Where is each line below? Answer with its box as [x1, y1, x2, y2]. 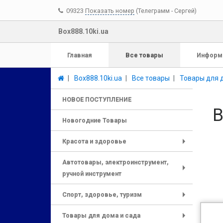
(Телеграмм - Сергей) [136, 6, 197, 14]
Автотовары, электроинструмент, [62, 158, 169, 166]
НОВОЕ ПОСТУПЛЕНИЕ [62, 96, 131, 103]
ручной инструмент [62, 170, 121, 177]
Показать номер [85, 6, 134, 14]
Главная [67, 51, 92, 59]
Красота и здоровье [62, 137, 126, 145]
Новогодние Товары [62, 116, 127, 124]
